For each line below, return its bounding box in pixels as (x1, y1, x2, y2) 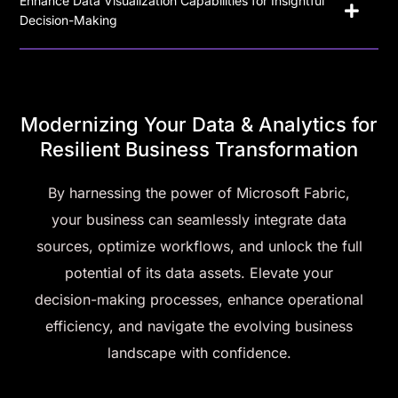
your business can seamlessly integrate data (52, 210, 346, 228)
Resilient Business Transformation (40, 137, 358, 161)
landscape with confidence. (107, 343, 291, 362)
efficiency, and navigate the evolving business (45, 316, 353, 335)
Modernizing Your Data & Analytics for (20, 112, 378, 136)
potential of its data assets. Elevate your (65, 263, 333, 282)
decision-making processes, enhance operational (35, 290, 363, 308)
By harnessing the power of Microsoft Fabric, (48, 183, 350, 202)
